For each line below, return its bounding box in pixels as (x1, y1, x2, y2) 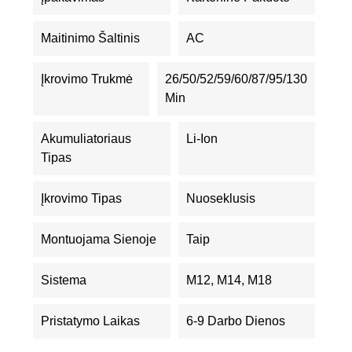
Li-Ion (185, 132, 218, 145)
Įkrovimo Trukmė (41, 72, 133, 86)
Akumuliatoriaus (41, 132, 131, 145)
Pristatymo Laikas (41, 314, 140, 328)
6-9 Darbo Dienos (185, 314, 285, 328)
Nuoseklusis (185, 192, 255, 205)
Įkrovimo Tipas (41, 192, 122, 205)
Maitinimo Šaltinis (41, 31, 140, 45)
